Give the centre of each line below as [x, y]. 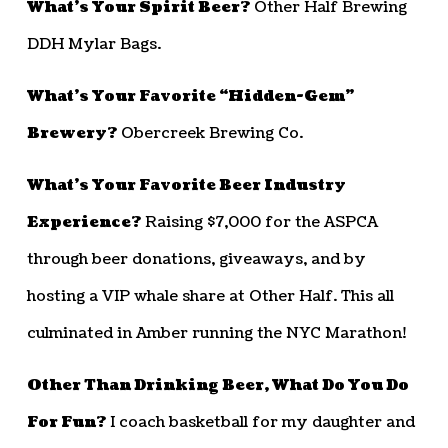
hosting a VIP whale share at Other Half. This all [210, 296]
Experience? [83, 222]
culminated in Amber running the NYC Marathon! [216, 333]
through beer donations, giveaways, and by [196, 259]
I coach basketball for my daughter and [260, 422]
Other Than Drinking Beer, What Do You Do [217, 385]
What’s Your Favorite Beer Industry [186, 185]
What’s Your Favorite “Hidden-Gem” [190, 96]
